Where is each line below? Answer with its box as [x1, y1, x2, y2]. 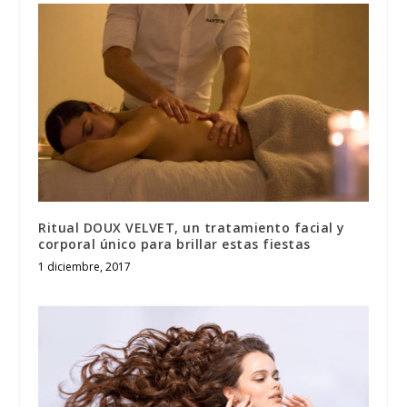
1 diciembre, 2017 [38, 259, 132, 275]
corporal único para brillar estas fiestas [38, 235, 311, 253]
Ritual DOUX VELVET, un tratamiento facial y [38, 219, 345, 237]
